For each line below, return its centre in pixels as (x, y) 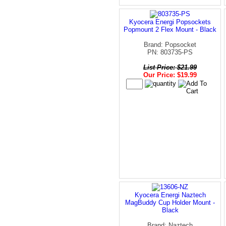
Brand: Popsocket (170, 44)
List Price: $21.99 (170, 67)
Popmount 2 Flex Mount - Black (170, 29)
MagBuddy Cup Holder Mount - (170, 202)
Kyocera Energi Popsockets (170, 22)
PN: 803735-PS (170, 52)
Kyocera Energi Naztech (170, 195)
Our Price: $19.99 (170, 75)
